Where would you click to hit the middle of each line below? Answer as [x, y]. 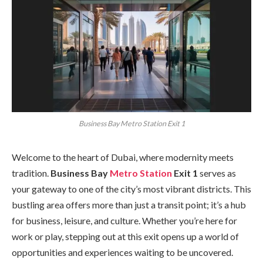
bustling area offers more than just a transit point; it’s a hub [129, 204]
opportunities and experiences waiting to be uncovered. [122, 252]
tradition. [31, 173]
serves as [217, 173]
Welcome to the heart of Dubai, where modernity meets [123, 157]
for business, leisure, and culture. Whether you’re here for [124, 220]
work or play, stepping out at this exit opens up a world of [125, 236]
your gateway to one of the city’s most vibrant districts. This [131, 188]
